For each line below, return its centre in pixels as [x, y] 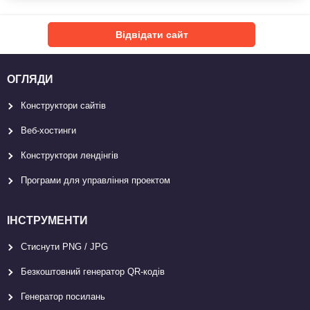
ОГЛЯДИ [30, 79]
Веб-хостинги [48, 130]
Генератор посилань [63, 296]
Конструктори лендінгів [70, 155]
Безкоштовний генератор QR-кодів [93, 271]
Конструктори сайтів [63, 105]
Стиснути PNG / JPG [64, 246]
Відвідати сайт [152, 34]
